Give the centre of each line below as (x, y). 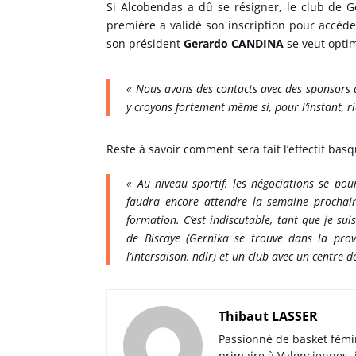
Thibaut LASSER (269, 316)
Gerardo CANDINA (236, 43)
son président (145, 43)
